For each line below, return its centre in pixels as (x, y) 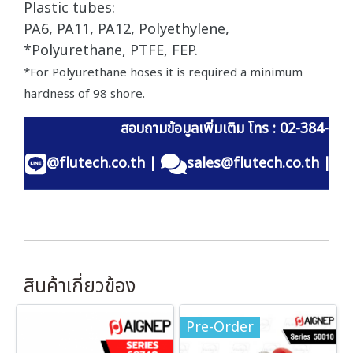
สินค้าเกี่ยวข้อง (80, 286)
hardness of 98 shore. (84, 94)
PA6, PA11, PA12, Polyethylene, (126, 29)
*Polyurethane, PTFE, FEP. (111, 50)
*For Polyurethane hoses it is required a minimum (163, 72)
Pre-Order (220, 327)
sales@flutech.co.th (253, 163)
